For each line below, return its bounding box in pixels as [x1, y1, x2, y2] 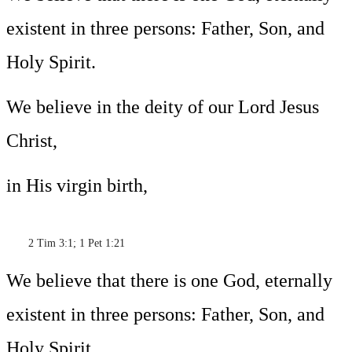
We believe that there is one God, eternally [6, 270, 332, 291]
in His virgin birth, [6, 175, 148, 196]
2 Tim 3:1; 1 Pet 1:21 [6, 237, 125, 250]
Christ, [6, 130, 57, 152]
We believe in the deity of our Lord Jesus [6, 97, 319, 118]
